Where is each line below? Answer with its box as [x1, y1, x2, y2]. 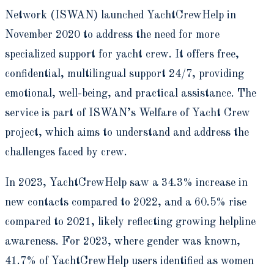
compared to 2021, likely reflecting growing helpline [5, 216, 256, 228]
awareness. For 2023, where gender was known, [5, 235, 240, 247]
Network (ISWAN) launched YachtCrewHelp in [5, 9, 236, 21]
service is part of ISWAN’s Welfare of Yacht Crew [5, 107, 250, 119]
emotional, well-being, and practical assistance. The [5, 87, 256, 99]
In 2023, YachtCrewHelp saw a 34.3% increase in [5, 177, 248, 188]
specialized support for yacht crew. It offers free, [5, 48, 239, 60]
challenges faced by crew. [5, 146, 127, 158]
